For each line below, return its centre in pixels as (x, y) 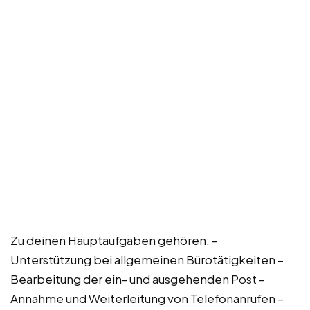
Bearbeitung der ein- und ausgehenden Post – (138, 279)
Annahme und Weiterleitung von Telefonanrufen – (147, 298)
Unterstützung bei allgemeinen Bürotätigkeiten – (147, 259)
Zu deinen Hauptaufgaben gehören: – (114, 240)
